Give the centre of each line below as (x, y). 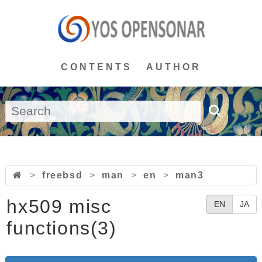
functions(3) (62, 228)
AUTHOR (174, 67)
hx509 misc (59, 206)
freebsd (62, 175)
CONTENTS (96, 67)
